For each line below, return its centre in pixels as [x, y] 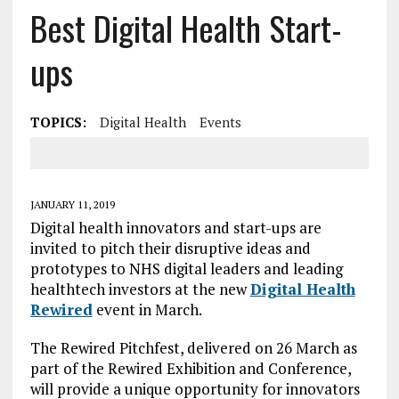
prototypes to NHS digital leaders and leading [186, 269]
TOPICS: [58, 122]
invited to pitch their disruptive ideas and [170, 248]
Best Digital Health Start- [186, 28]
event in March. [147, 309]
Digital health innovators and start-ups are [175, 228]
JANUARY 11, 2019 [72, 204]
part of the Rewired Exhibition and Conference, [190, 368]
